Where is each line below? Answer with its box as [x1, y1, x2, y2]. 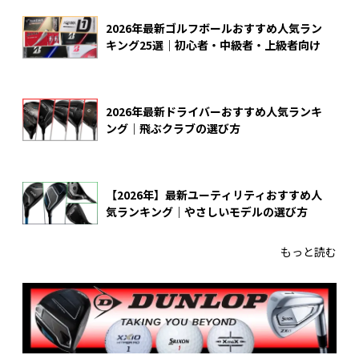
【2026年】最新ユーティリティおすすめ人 [106, 186, 322, 203]
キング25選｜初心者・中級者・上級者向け [106, 37, 321, 54]
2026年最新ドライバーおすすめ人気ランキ [106, 103, 322, 119]
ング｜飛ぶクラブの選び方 [106, 119, 240, 136]
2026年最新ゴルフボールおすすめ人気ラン [106, 20, 322, 37]
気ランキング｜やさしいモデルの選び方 [106, 203, 308, 220]
